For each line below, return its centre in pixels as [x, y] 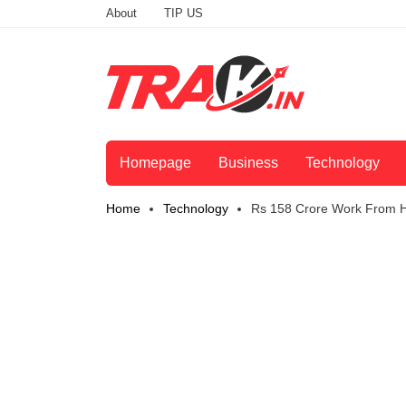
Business [248, 163]
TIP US [184, 13]
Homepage [155, 163]
